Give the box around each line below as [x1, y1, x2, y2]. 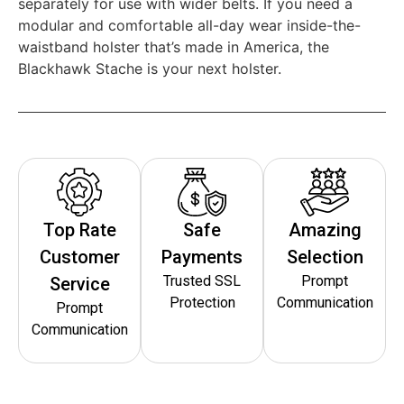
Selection [286, 245, 363, 268]
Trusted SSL [163, 271, 241, 289]
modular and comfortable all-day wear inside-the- [18, 15, 361, 34]
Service [49, 272, 110, 295]
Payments [161, 245, 243, 268]
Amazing [288, 218, 362, 241]
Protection [169, 293, 235, 311]
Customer [39, 245, 120, 268]
